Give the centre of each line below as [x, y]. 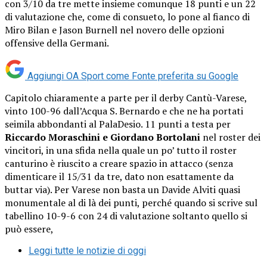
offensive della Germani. [57, 43]
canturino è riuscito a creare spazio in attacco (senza [119, 163]
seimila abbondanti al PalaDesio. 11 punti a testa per [118, 124]
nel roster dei [230, 137]
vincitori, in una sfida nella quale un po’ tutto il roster [121, 150]
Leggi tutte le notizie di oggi [87, 250]
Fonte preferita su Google [185, 76]
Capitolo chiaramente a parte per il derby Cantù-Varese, [126, 97]
